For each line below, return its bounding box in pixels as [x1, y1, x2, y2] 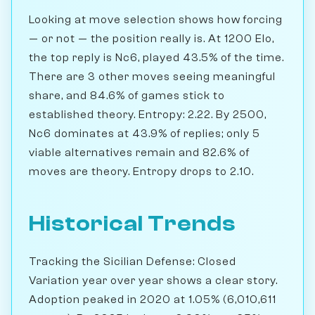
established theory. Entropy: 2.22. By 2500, [29, 108, 266, 121]
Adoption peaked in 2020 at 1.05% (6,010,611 [29, 292, 276, 306]
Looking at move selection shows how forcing [29, 13, 283, 26]
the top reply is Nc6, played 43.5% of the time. [29, 51, 284, 64]
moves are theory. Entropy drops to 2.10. [29, 165, 254, 178]
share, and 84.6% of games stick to [29, 89, 225, 102]
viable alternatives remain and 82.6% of [29, 146, 250, 159]
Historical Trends [29, 210, 236, 236]
